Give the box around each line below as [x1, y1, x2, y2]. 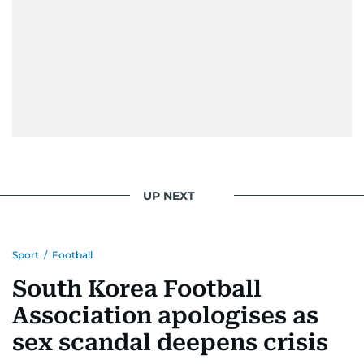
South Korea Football [12, 275, 262, 303]
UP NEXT [143, 188, 195, 203]
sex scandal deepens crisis [12, 329, 328, 357]
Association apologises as [12, 302, 318, 330]
